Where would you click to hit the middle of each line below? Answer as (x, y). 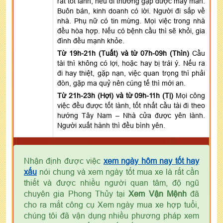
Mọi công (190, 95)
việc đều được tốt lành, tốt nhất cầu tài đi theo (131, 105)
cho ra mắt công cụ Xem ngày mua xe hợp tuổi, (111, 204)
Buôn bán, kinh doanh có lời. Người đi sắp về (131, 11)
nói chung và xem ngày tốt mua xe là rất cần (118, 171)
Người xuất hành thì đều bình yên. (111, 125)
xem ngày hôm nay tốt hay (151, 161)
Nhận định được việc (64, 161)
